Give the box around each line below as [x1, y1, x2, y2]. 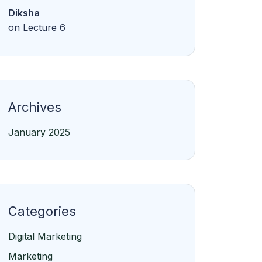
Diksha [8, 7, 40, 19]
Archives [8, 99, 61, 115]
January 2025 [8, 126, 70, 138]
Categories [8, 204, 76, 219]
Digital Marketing [8, 230, 82, 242]
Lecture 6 [23, 22, 65, 33]
